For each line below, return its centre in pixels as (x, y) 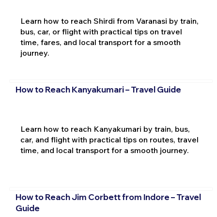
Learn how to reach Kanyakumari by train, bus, (105, 129)
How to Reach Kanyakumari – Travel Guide (98, 89)
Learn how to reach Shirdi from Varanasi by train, (109, 21)
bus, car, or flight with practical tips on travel (101, 32)
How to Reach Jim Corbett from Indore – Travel (108, 197)
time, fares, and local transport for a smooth (100, 42)
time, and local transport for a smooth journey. (104, 150)
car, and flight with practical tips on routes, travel (109, 139)
